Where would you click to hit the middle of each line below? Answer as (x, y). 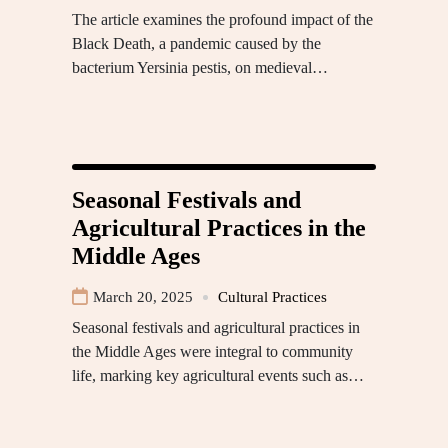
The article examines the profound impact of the (222, 20)
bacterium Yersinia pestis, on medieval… (200, 68)
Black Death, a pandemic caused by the (196, 44)
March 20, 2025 (143, 297)
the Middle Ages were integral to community (212, 352)
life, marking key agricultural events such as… (218, 376)
